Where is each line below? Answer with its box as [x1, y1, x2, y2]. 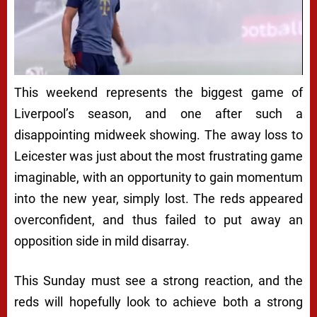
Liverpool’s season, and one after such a [14, 106, 303, 122]
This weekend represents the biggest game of [14, 85, 303, 100]
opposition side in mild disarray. [14, 234, 190, 249]
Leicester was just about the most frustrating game [14, 149, 303, 164]
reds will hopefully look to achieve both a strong [14, 294, 303, 310]
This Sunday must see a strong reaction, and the [14, 273, 303, 289]
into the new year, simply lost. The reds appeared [14, 191, 303, 207]
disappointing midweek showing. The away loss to [14, 127, 303, 143]
